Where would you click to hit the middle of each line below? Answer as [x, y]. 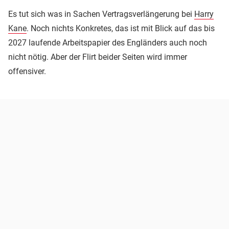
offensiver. [27, 72]
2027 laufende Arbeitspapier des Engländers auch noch [108, 43]
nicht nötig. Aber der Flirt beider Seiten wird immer [98, 57]
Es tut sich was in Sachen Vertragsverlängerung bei [101, 14]
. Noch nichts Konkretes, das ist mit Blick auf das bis [121, 29]
